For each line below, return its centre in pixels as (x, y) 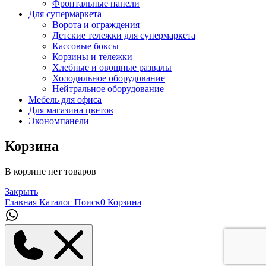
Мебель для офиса (65, 99)
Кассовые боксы (85, 46)
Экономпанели (59, 121)
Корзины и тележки (92, 57)
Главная (21, 202)
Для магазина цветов (71, 110)
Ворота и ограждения (96, 25)
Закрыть (21, 191)
